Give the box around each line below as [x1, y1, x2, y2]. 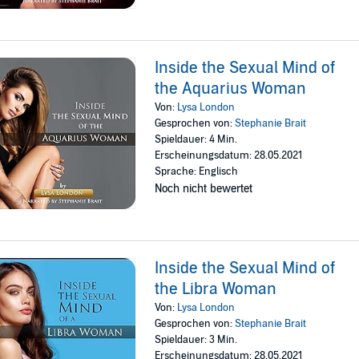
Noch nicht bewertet [155, 182, 253, 196]
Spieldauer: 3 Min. [155, 333, 238, 346]
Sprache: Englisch [155, 165, 239, 178]
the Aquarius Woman [155, 79, 307, 99]
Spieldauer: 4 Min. [155, 133, 238, 146]
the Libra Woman [155, 280, 277, 299]
